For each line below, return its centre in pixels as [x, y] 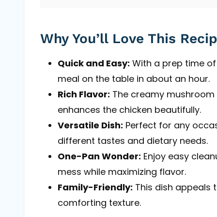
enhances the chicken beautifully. [129, 109]
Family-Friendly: [95, 187]
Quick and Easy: [94, 63]
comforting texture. [99, 202]
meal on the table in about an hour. [134, 78]
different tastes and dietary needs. [133, 140]
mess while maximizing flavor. [122, 171]
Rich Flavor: [84, 94]
